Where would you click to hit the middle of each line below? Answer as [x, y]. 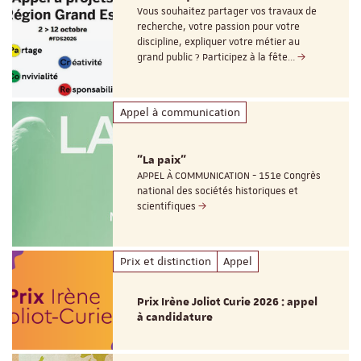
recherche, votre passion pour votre [219, 27]
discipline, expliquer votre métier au [219, 42]
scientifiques [168, 207]
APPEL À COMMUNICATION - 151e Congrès [229, 176]
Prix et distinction [165, 261]
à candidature [175, 317]
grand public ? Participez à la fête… [218, 58]
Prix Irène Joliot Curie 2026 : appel [228, 302]
